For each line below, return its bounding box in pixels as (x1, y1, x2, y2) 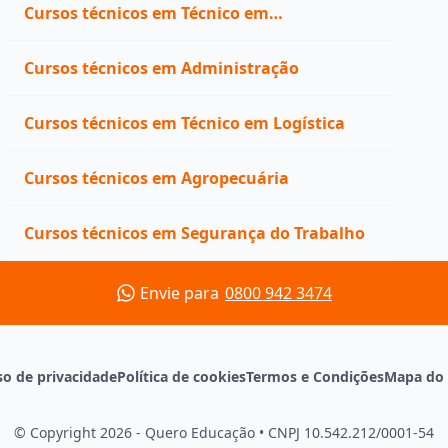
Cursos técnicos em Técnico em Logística (24, 112, 345, 134)
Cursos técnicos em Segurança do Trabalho (24, 222, 365, 244)
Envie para (140, 281, 223, 304)
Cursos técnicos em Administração (24, 57, 299, 79)
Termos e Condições (246, 367, 384, 386)
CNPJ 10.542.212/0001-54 (264, 423, 434, 442)
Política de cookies (117, 367, 246, 386)
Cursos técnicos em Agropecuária (24, 167, 289, 189)
